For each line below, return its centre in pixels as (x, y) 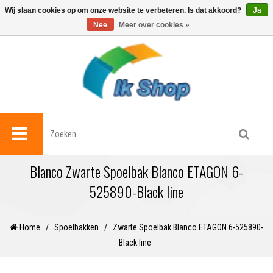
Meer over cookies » (154, 25)
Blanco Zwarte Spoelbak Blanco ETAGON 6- (136, 172)
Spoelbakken (76, 228)
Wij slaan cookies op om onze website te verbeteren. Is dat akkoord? (124, 10)
